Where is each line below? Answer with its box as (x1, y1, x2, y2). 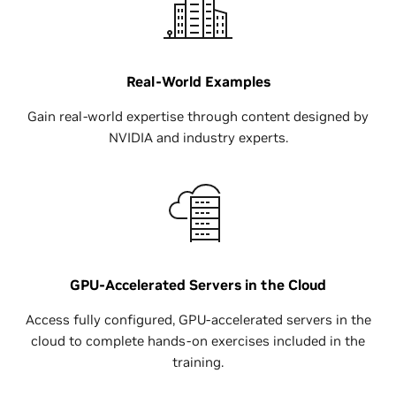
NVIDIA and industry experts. (108, 128, 288, 146)
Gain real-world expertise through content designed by (27, 107, 369, 125)
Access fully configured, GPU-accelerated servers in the (25, 310, 371, 328)
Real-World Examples (126, 72, 270, 90)
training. (172, 353, 224, 370)
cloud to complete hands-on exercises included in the (31, 331, 365, 349)
